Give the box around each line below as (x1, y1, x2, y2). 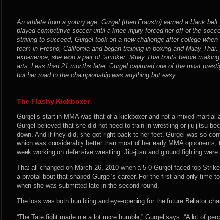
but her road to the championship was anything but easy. (17, 71, 177, 79)
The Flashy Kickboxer (17, 97, 90, 105)
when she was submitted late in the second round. (17, 182, 159, 189)
